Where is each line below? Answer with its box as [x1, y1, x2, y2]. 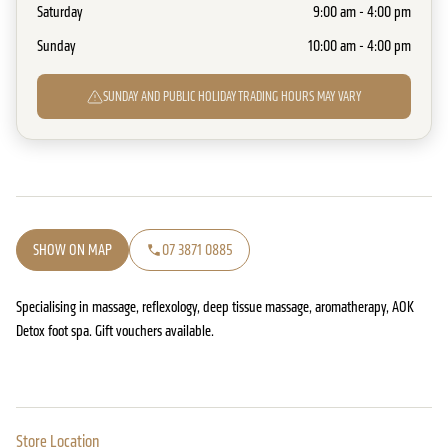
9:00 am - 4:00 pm [313, 2, 411, 21]
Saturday [37, 2, 83, 21]
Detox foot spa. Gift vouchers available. [16, 321, 214, 340]
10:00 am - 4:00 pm [308, 36, 411, 55]
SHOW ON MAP [33, 240, 112, 259]
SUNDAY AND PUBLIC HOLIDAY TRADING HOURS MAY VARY [103, 88, 361, 105]
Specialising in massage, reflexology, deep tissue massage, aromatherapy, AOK [16, 297, 414, 316]
